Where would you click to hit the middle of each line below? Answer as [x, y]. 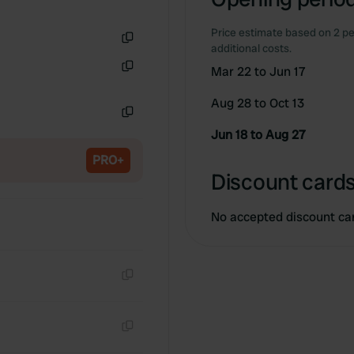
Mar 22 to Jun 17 [258, 72]
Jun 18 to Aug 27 [258, 135]
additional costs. [251, 48]
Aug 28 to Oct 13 [258, 103]
